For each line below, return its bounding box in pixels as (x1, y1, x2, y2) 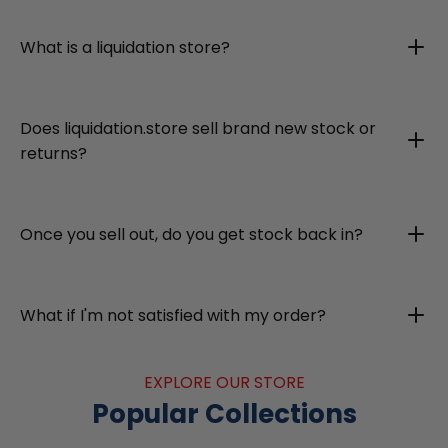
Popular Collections (91, 395, 357, 432)
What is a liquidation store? (20, 35, 230, 59)
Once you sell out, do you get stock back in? (20, 222, 363, 246)
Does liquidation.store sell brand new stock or (20, 116, 376, 140)
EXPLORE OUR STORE (143, 370, 305, 394)
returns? (20, 141, 87, 165)
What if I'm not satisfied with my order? (20, 303, 326, 327)
